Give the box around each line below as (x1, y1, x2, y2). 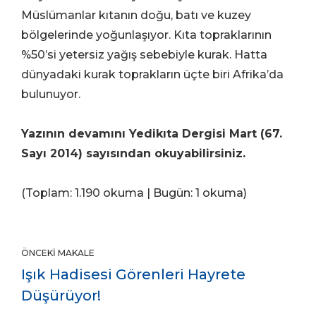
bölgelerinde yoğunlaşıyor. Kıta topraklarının (21, 28, 272, 42)
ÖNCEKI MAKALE (21, 248, 95, 259)
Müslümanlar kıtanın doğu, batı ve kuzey (21, 8, 251, 23)
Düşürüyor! (21, 287, 101, 305)
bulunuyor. (21, 87, 80, 102)
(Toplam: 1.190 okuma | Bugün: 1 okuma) (21, 186, 247, 200)
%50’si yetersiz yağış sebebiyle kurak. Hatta (21, 48, 267, 62)
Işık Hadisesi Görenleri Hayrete (21, 266, 245, 284)
